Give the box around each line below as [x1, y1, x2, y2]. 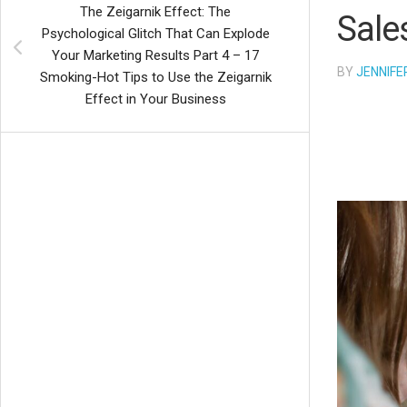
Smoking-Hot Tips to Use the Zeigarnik [39, 69, 272, 85]
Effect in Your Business [84, 91, 226, 107]
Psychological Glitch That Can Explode [41, 25, 270, 42]
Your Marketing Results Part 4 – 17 [52, 47, 259, 64]
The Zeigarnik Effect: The [80, 4, 231, 20]
